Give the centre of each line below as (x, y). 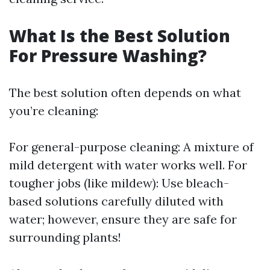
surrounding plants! (65, 237)
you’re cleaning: (54, 111)
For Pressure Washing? (108, 55)
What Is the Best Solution (120, 36)
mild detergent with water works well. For (128, 165)
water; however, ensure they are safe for (123, 219)
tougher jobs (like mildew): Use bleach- (119, 183)
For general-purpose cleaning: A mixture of (131, 147)
